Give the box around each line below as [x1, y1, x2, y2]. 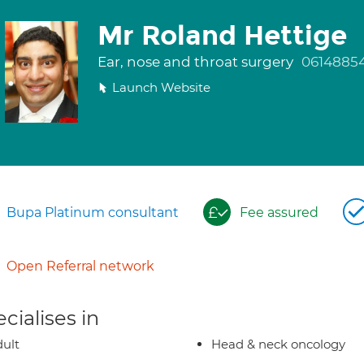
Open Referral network [6, 258, 154, 274]
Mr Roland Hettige [97, 19, 347, 52]
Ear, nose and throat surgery [97, 54, 297, 70]
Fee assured [240, 205, 318, 220]
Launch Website [111, 80, 210, 95]
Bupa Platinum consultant [6, 205, 179, 220]
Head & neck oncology [211, 336, 345, 352]
